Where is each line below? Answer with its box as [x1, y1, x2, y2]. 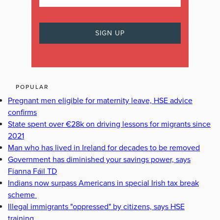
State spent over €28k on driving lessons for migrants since [8, 119, 211, 130]
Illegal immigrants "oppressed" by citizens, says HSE [8, 202, 185, 212]
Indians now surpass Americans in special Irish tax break [8, 178, 199, 189]
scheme [8, 190, 37, 200]
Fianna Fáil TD [8, 166, 57, 177]
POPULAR [16, 83, 49, 91]
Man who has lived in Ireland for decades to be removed [8, 143, 200, 153]
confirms [8, 108, 37, 118]
